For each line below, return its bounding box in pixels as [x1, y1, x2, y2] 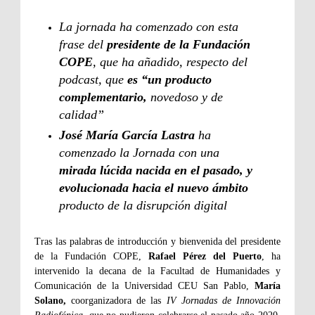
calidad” [59, 108, 104, 122]
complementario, [59, 90, 147, 105]
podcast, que [59, 72, 127, 87]
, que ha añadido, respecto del [93, 55, 247, 70]
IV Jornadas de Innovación [166, 295, 281, 306]
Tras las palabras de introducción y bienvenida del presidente [34, 236, 281, 247]
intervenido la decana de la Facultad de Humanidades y [34, 265, 281, 276]
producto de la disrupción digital [59, 198, 227, 212]
